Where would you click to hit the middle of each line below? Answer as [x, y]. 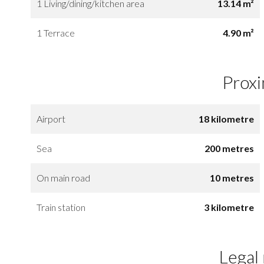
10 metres [232, 177]
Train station [61, 207]
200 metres [229, 148]
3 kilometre [229, 207]
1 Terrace [56, 32]
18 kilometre [226, 118]
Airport [51, 118]
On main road [63, 177]
